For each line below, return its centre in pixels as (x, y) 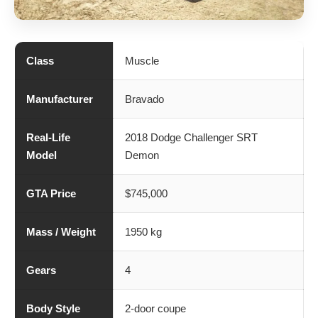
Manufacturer (60, 99)
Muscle (142, 61)
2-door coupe (155, 309)
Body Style (53, 309)
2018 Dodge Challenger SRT (191, 138)
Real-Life (48, 138)
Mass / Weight (61, 232)
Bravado (144, 99)
